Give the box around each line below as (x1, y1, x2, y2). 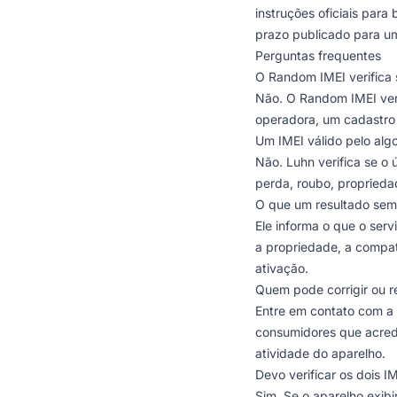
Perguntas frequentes (255, 48, 381, 63)
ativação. (255, 261, 308, 276)
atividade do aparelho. (255, 346, 385, 361)
